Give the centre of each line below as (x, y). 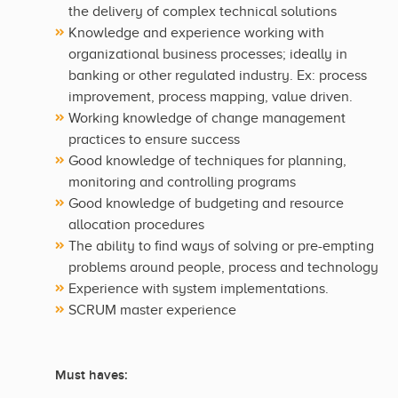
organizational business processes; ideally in (208, 55)
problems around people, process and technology (223, 268)
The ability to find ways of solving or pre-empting (221, 247)
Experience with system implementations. (199, 289)
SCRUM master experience (152, 310)
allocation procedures (136, 225)
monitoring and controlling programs (182, 183)
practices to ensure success (154, 140)
